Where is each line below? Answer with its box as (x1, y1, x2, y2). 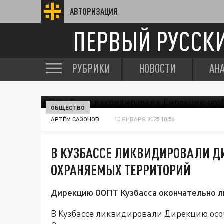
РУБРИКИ (72, 61, 110, 75)
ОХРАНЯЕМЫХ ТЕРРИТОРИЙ (51, 161, 191, 178)
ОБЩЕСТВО (51, 104, 85, 111)
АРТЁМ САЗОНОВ (51, 115, 99, 123)
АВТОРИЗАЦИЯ (70, 6, 118, 16)
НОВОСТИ (139, 61, 176, 75)
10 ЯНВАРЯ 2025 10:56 (114, 115, 174, 123)
